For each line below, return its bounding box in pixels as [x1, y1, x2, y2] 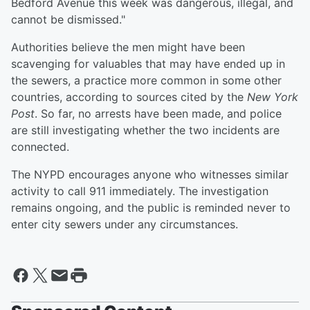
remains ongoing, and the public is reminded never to [11, 201, 291, 215]
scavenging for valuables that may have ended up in [11, 57, 285, 71]
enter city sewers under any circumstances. [11, 217, 238, 232]
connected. [11, 140, 69, 154]
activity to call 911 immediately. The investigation [11, 184, 268, 199]
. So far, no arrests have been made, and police [35, 107, 282, 121]
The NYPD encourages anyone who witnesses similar [11, 167, 289, 182]
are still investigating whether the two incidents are [11, 123, 280, 138]
